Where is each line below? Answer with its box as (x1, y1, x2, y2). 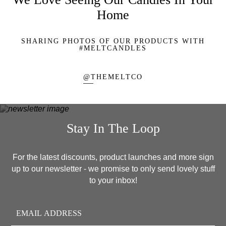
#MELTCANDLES (79, 44, 147, 52)
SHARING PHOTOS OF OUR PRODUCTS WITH (21, 37, 205, 45)
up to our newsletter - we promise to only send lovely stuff (11, 164, 215, 173)
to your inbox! (89, 176, 137, 185)
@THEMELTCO (83, 73, 143, 81)
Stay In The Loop (66, 121, 160, 136)
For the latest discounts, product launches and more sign (12, 152, 214, 161)
